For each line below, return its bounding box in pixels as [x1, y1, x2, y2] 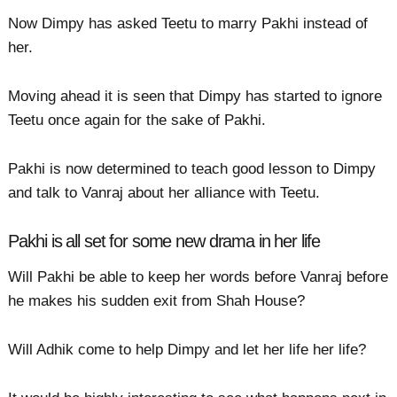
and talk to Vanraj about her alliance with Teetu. [8, 184, 321, 202]
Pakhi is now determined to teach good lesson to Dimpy [8, 160, 377, 178]
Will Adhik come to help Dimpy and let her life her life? [8, 341, 367, 359]
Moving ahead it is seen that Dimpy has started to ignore [8, 87, 383, 105]
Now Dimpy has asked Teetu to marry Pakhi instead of [8, 14, 369, 32]
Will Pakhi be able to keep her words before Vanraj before [8, 268, 389, 285]
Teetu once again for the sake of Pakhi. [8, 111, 267, 128]
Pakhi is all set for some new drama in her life [8, 231, 320, 252]
